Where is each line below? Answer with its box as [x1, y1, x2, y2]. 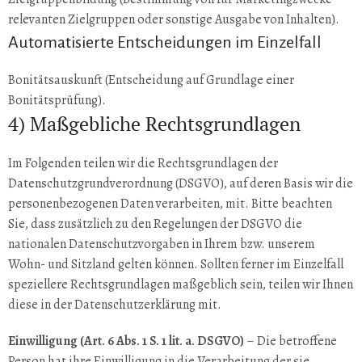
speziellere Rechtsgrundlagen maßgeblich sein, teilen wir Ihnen [8, 276, 353, 293]
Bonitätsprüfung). [8, 91, 106, 109]
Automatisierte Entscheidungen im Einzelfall [8, 33, 322, 51]
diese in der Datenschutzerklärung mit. [8, 296, 221, 314]
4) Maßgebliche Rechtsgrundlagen [8, 111, 301, 137]
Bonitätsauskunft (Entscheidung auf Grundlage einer [8, 71, 294, 89]
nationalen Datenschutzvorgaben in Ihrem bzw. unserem [8, 235, 315, 253]
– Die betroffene [244, 332, 337, 350]
